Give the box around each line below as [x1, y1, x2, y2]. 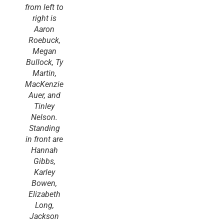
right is [32, 13, 56, 23]
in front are [25, 134, 63, 144]
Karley [33, 167, 55, 177]
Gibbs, [33, 156, 55, 166]
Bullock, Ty [25, 57, 63, 67]
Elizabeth [28, 189, 60, 199]
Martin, [32, 68, 56, 78]
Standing [28, 123, 60, 133]
